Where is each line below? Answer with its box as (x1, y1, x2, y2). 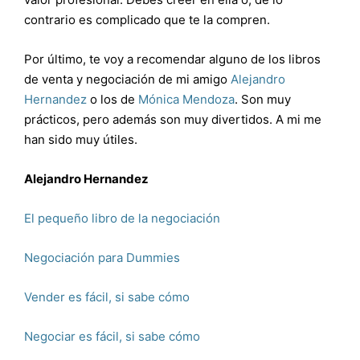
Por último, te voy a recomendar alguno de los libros (24, 51, 321, 67)
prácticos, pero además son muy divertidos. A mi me (24, 111, 321, 127)
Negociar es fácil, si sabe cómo (24, 328, 200, 344)
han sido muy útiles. (24, 131, 137, 147)
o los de (87, 91, 138, 107)
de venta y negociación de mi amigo (24, 71, 231, 87)
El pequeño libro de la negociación (24, 210, 220, 226)
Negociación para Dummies (24, 249, 180, 265)
